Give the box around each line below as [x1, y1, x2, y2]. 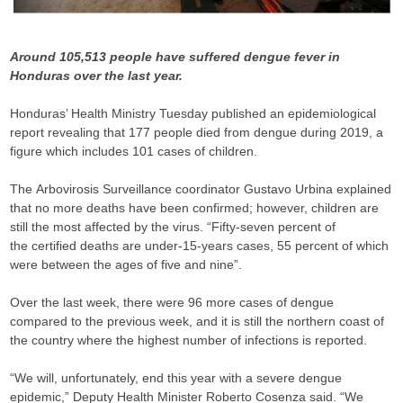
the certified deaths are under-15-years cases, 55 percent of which [10, 237, 390, 253]
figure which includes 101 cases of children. [10, 143, 258, 158]
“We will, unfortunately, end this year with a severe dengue [10, 370, 343, 385]
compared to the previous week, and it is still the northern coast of [10, 313, 385, 328]
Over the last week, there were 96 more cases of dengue [10, 294, 335, 309]
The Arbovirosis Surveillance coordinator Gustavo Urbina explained [10, 181, 392, 196]
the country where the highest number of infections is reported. [10, 332, 368, 347]
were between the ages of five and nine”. [10, 256, 243, 272]
